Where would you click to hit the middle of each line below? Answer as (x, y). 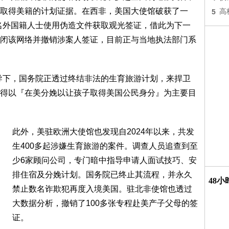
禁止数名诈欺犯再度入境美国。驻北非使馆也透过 (102, 189)
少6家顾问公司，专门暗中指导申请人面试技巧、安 (105, 160)
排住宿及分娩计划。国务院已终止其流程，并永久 (102, 175)
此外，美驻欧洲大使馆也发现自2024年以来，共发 (103, 132)
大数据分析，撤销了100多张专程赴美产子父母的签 (105, 203)
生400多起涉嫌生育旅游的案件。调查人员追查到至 (105, 146)
